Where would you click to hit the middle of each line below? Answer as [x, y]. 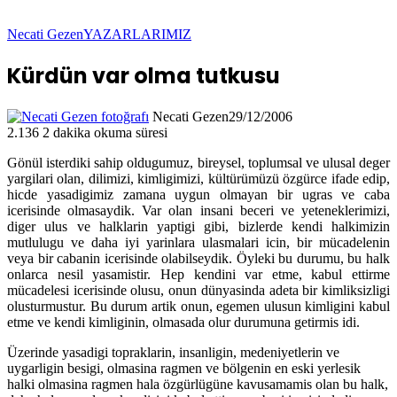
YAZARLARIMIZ [137, 34]
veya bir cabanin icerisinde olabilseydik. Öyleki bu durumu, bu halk [198, 258]
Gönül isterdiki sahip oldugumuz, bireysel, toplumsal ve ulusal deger [198, 162]
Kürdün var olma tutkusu [144, 75]
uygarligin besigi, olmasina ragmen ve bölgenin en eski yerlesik [184, 368]
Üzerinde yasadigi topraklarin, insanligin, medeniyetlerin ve [173, 352]
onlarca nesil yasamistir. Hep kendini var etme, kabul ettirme [198, 274]
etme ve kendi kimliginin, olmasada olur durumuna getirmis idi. [183, 322]
